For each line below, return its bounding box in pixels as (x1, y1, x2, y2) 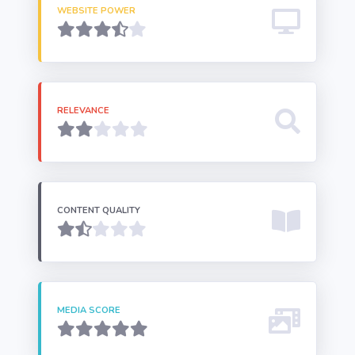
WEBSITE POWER (57, 5, 136, 17)
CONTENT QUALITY (57, 204, 140, 216)
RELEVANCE (57, 105, 109, 116)
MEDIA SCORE (57, 304, 120, 316)
